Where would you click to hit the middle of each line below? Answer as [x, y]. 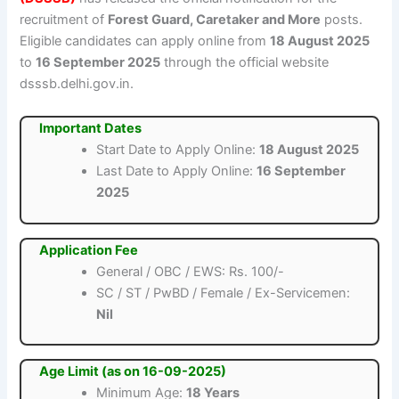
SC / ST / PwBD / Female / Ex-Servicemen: [224, 293]
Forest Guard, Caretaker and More [215, 20]
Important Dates [91, 128]
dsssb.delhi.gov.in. [77, 84]
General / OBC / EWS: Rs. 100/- [191, 271]
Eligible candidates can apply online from [145, 41]
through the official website [245, 63]
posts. [342, 20]
